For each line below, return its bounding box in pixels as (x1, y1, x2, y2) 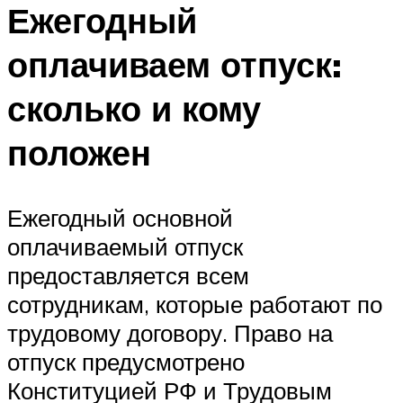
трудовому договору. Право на (7, 318, 333, 347)
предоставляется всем (7, 260, 249, 290)
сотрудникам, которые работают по (7, 289, 382, 318)
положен (7, 130, 151, 175)
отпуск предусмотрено (7, 346, 245, 376)
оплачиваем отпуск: (7, 41, 342, 86)
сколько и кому (7, 85, 261, 130)
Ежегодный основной (7, 202, 233, 232)
